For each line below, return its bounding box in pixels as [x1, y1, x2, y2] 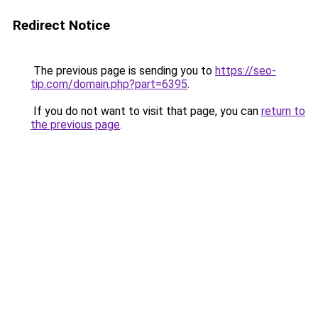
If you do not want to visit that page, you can [31, 104, 261, 118]
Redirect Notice [13, 17, 110, 33]
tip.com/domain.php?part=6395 [31, 77, 187, 91]
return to [261, 104, 305, 118]
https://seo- [215, 64, 276, 77]
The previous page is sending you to [31, 64, 215, 77]
